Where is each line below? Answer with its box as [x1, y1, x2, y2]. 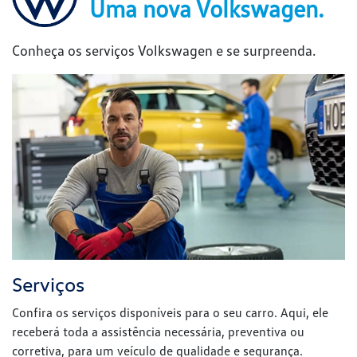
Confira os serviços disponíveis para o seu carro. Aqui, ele [12, 304, 328, 321]
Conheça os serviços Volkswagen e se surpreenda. [12, 41, 316, 59]
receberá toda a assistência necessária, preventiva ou [12, 324, 304, 340]
